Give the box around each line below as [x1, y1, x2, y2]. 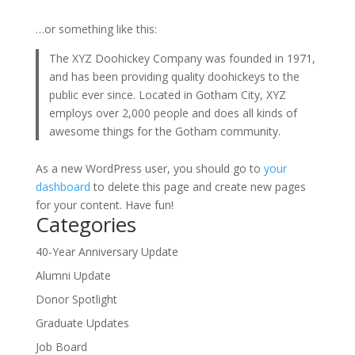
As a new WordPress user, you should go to [35, 161, 264, 176]
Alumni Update [35, 268, 111, 283]
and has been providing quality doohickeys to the [49, 68, 300, 84]
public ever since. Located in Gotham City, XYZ [49, 86, 287, 102]
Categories [35, 210, 136, 239]
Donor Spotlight [35, 292, 117, 307]
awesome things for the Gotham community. [49, 123, 281, 139]
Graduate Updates [35, 315, 129, 330]
